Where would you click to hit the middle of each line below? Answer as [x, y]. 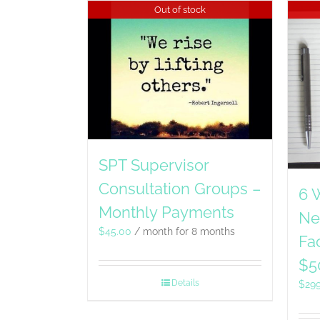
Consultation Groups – [180, 188]
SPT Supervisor [154, 165]
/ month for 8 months [185, 231]
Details [185, 282]
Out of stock [180, 9]
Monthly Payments [166, 212]
